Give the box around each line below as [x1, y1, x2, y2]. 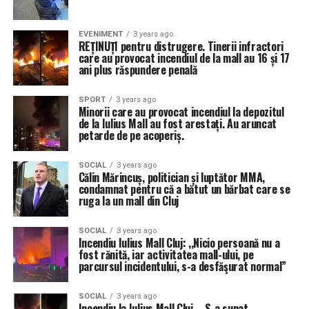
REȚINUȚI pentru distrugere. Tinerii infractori [78, 38, 283, 54]
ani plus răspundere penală [78, 61, 197, 78]
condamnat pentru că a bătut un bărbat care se [78, 181, 290, 197]
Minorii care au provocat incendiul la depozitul [78, 103, 284, 120]
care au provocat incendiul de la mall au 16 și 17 [78, 50, 290, 66]
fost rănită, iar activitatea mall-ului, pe [78, 246, 254, 263]
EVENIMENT [78, 30, 123, 39]
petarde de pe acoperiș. [78, 127, 184, 143]
